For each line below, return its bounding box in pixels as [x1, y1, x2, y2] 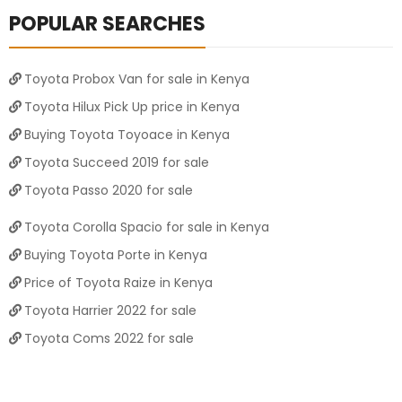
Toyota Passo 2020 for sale [23, 180, 193, 199]
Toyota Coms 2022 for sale [23, 328, 194, 347]
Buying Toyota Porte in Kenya [23, 245, 207, 264]
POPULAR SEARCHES [9, 9, 205, 38]
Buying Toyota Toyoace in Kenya [23, 125, 230, 144]
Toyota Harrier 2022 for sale [23, 301, 197, 319]
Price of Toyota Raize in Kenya [23, 273, 213, 292]
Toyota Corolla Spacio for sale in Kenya [23, 217, 269, 236]
